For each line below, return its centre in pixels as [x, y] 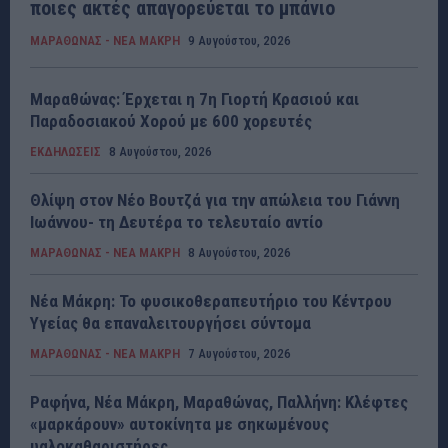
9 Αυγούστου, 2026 [239, 41]
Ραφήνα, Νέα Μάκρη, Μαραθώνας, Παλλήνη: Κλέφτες [219, 402]
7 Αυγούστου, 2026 [239, 354]
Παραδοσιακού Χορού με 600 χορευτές [171, 121]
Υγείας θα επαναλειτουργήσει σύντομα [170, 323]
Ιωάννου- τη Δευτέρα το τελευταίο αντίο [176, 222]
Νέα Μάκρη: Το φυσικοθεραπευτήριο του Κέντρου [211, 301]
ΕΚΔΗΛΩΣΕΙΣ [65, 152]
